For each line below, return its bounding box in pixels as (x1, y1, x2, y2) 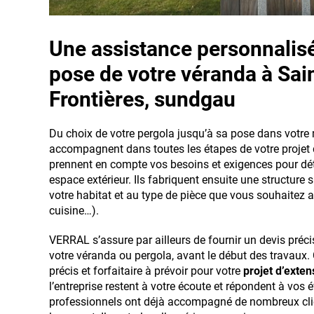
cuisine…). (49, 203, 99, 217)
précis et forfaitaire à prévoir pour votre (49, 264, 243, 278)
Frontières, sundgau (49, 86, 235, 111)
